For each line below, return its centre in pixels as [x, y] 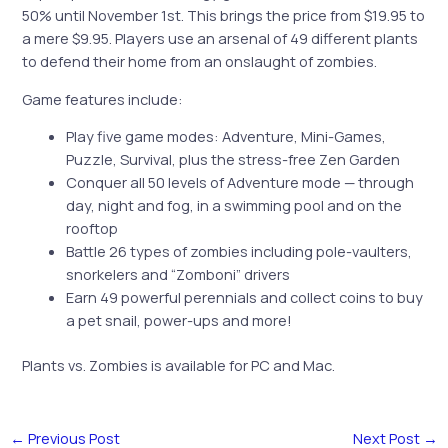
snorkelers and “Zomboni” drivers [178, 274]
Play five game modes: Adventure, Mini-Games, [226, 136]
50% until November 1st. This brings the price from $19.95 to [224, 15]
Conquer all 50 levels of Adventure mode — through [240, 182]
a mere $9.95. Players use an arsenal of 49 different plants [220, 38]
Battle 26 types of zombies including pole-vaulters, [239, 251]
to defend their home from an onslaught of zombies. [200, 61]
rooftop [92, 228]
